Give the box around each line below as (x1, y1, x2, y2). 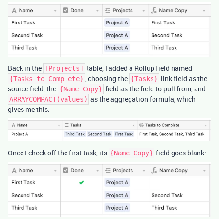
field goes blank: (154, 148, 206, 157)
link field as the (159, 73, 207, 83)
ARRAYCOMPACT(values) (9, 95, 88, 103)
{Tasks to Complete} (9, 74, 84, 83)
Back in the (8, 63, 43, 73)
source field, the (8, 84, 58, 93)
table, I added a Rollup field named (85, 63, 192, 73)
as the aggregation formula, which (89, 94, 196, 104)
